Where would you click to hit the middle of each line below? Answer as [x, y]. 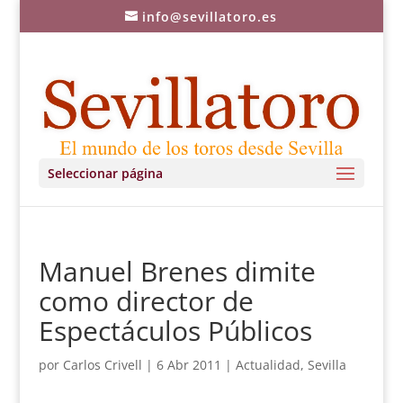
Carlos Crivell [102, 365]
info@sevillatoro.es [210, 16]
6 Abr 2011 [188, 365]
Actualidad [268, 365]
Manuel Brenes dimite [177, 271]
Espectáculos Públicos [175, 331]
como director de [146, 301]
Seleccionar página [105, 173]
